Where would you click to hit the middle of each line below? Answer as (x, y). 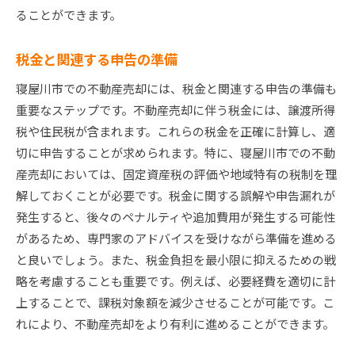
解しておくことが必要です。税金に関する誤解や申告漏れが (176, 196)
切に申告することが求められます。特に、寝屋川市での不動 (176, 153)
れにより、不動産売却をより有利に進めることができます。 (175, 324)
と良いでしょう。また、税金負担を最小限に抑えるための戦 (176, 260)
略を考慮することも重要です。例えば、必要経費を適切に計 (176, 281)
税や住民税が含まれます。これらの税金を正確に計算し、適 (176, 132)
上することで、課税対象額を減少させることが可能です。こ (175, 303)
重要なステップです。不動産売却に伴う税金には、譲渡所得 (176, 110)
